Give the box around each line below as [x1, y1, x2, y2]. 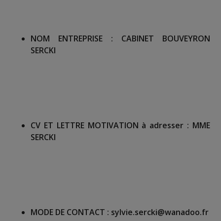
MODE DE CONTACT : [31, 207, 111, 218]
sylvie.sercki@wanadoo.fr [111, 207, 209, 218]
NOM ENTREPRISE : [31, 33, 113, 44]
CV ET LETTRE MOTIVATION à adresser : [31, 120, 192, 131]
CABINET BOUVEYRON [113, 33, 210, 44]
